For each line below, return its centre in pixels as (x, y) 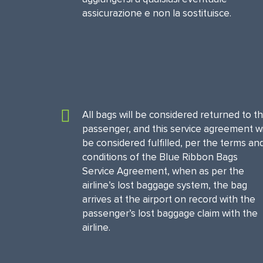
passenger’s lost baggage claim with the (170, 213)
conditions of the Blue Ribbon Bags (160, 157)
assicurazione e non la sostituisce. (157, 13)
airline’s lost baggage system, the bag (165, 185)
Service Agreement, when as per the (163, 171)
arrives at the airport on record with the (169, 199)
